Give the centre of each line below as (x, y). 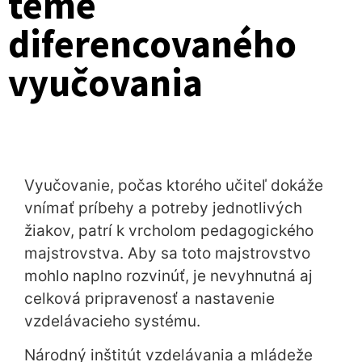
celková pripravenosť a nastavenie (149, 299)
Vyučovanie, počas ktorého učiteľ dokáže (174, 185)
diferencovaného (152, 44)
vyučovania (105, 82)
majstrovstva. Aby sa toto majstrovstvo (167, 253)
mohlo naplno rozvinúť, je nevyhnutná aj (168, 276)
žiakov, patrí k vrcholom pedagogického (169, 231)
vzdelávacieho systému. (112, 321)
